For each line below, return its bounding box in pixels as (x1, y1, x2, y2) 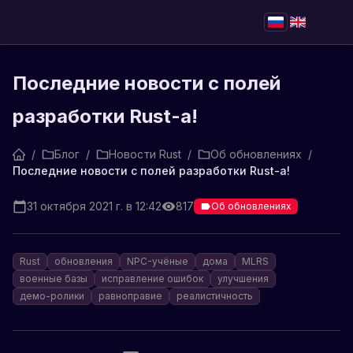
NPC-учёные (127, 255, 188, 267)
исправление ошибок (102, 273, 203, 284)
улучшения (217, 273, 269, 284)
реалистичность (176, 290, 253, 302)
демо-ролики (20, 290, 84, 302)
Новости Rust (109, 147, 181, 161)
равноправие (98, 290, 162, 302)
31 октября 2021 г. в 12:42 (27, 199, 162, 213)
